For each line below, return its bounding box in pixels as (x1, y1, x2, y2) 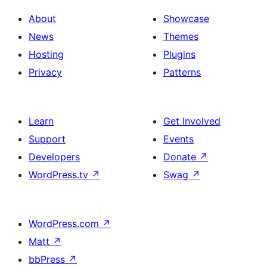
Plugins (163, 48, 195, 60)
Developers (29, 151, 80, 163)
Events (163, 133, 194, 145)
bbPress (29, 253, 68, 265)
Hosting (29, 48, 64, 60)
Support (29, 133, 66, 145)
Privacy (29, 66, 62, 78)
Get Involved (163, 115, 221, 127)
